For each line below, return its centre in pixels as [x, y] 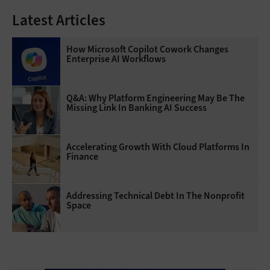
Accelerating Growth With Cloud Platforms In [158, 146]
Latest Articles [59, 20]
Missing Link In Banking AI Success [137, 107]
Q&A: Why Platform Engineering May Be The [155, 98]
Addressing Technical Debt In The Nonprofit [155, 195]
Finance [82, 156]
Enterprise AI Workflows [116, 58]
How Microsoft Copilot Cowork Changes [147, 49]
